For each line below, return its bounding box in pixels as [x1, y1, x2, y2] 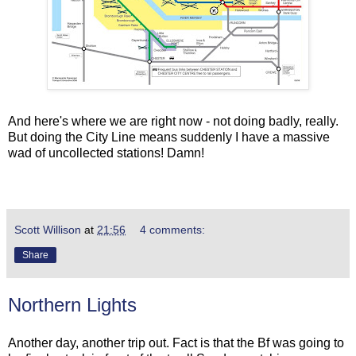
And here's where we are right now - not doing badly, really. [8, 114, 339, 129]
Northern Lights [8, 294, 137, 316]
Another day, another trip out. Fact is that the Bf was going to [8, 335, 344, 350]
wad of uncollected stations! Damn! [8, 146, 204, 161]
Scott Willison [14, 223, 81, 237]
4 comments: [140, 223, 206, 237]
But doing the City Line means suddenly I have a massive [8, 130, 330, 145]
